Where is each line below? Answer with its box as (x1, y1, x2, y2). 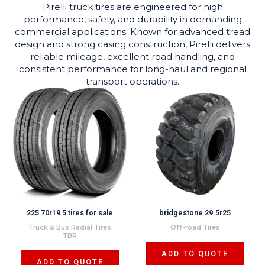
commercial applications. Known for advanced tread (15, 25, 250, 37)
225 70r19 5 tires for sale (27, 208, 114, 218)
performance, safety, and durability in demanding (23, 13, 242, 25)
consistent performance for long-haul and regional (18, 63, 247, 75)
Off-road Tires (170, 222, 220, 231)
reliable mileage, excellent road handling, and (30, 50, 235, 62)
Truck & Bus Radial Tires (28, 222, 112, 231)
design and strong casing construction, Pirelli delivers (15, 38, 250, 50)
